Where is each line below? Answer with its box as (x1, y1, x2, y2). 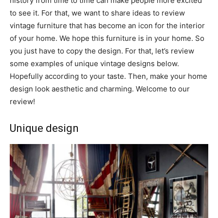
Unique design (10, 122, 79, 134)
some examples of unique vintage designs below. (10, 58, 179, 68)
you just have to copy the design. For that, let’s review (10, 46, 194, 55)
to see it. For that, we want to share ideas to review (10, 8, 185, 18)
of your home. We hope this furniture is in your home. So (10, 33, 204, 43)
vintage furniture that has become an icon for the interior (10, 20, 205, 30)
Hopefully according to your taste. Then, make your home (10, 71, 207, 81)
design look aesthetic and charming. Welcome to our (10, 84, 190, 93)
